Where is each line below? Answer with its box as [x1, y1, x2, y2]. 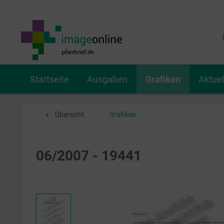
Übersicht [55, 110, 84, 118]
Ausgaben [87, 74, 127, 84]
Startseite [30, 74, 69, 84]
